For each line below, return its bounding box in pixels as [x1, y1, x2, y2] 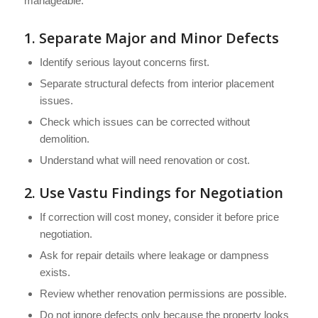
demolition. [39, 133, 89, 146]
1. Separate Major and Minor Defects [23, 28, 279, 48]
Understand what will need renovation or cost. [39, 154, 250, 167]
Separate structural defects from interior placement [39, 77, 274, 90]
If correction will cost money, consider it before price [39, 211, 279, 224]
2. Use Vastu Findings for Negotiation [23, 183, 283, 203]
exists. [39, 266, 70, 279]
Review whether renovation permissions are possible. [39, 287, 287, 300]
